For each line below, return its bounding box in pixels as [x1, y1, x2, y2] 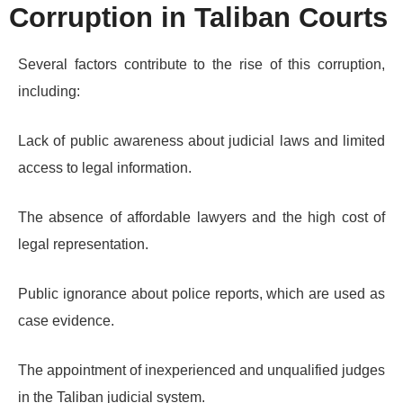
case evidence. [18, 312, 114, 328]
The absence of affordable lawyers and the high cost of [18, 209, 385, 225]
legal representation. [18, 236, 148, 252]
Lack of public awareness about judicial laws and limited [18, 132, 385, 148]
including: [18, 83, 80, 99]
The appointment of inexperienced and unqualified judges [18, 362, 385, 378]
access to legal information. [18, 159, 192, 175]
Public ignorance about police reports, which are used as [18, 285, 385, 301]
